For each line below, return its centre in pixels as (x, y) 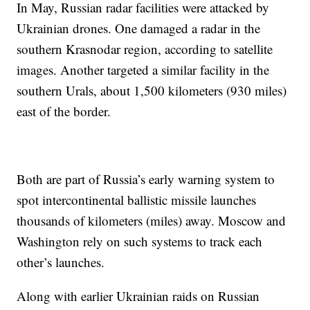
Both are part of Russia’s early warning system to (146, 179)
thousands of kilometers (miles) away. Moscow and (152, 220)
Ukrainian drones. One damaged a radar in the (139, 28)
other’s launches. (61, 262)
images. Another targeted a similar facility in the (143, 69)
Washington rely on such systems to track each (140, 241)
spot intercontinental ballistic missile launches (137, 199)
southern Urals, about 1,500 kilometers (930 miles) (152, 90)
